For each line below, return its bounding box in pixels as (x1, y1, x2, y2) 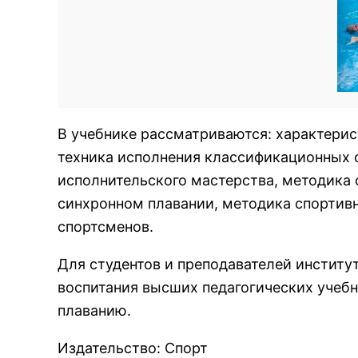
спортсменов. (58, 218, 153, 235)
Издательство (58, 340, 157, 356)
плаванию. (58, 302, 131, 319)
